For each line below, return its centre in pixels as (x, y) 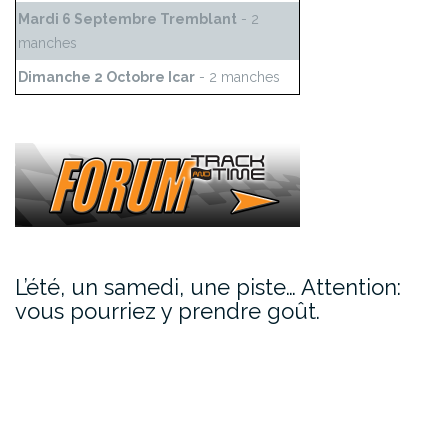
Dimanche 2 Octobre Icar (106, 77)
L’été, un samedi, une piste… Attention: (208, 287)
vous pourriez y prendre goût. (167, 311)
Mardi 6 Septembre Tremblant (127, 19)
